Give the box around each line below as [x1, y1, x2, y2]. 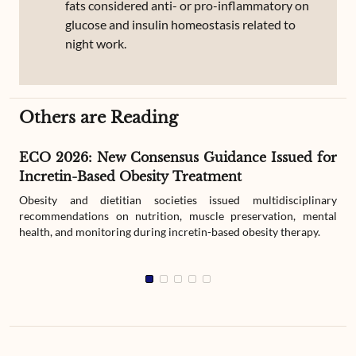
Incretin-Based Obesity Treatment [19, 168, 242, 184]
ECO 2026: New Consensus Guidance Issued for [19, 149, 337, 165]
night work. [65, 36, 126, 51]
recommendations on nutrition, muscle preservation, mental [19, 209, 337, 222]
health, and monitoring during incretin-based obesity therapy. [19, 225, 320, 238]
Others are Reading [19, 108, 178, 127]
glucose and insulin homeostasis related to [65, 17, 296, 32]
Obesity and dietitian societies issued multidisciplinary [19, 193, 337, 207]
